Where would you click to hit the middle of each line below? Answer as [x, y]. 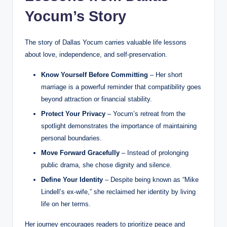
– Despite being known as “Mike [151, 180]
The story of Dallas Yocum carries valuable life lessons [106, 42]
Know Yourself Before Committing [94, 74]
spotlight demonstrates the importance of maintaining [119, 126]
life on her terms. [66, 204]
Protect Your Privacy [73, 114]
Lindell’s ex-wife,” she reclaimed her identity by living [118, 192]
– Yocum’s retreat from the [145, 114]
